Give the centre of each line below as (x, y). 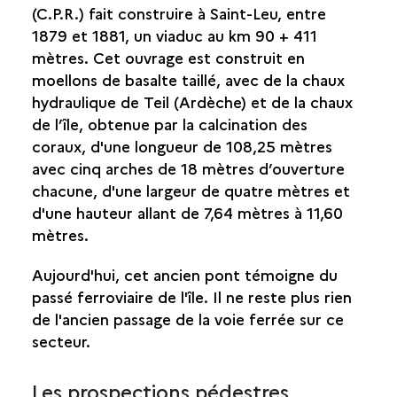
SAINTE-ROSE (75, 47)
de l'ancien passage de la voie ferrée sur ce (187, 319)
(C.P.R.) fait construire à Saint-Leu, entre (179, 13)
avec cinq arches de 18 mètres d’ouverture (188, 168)
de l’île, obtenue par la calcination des (169, 124)
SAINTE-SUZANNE (88, 92)
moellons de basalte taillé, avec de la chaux (188, 79)
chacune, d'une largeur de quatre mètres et (191, 190)
